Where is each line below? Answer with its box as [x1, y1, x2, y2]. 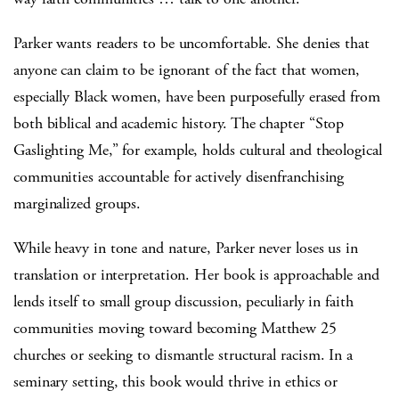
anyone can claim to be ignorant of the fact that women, [13, 60, 361, 81]
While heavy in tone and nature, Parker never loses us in [13, 238, 358, 259]
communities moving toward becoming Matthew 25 [13, 318, 337, 339]
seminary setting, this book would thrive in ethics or [13, 371, 338, 393]
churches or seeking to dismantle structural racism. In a [13, 345, 353, 366]
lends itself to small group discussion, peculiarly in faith [13, 291, 354, 313]
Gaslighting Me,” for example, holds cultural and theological [13, 140, 382, 161]
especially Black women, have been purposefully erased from [13, 86, 380, 108]
